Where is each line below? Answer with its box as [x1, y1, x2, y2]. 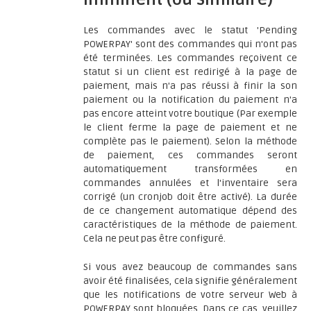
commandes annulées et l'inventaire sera [83, 177, 297, 189]
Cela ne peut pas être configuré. [83, 233, 226, 244]
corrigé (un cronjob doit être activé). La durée [83, 191, 297, 203]
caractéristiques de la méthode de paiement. [83, 219, 297, 230]
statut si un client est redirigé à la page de [83, 66, 297, 78]
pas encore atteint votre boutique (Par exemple [83, 108, 297, 119]
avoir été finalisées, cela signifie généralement [83, 275, 297, 287]
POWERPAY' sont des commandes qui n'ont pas [83, 38, 297, 50]
